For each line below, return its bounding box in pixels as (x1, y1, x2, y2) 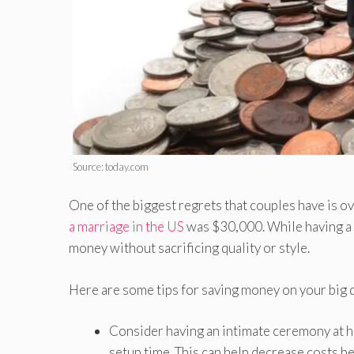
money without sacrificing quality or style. (69, 239, 310, 257)
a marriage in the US (69, 218, 184, 235)
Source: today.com (73, 160, 149, 173)
